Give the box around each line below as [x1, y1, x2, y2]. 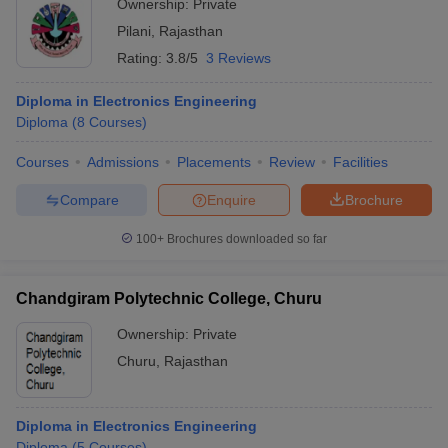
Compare [59, 191, 119, 208]
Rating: [117, 50, 166, 66]
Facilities [333, 154, 388, 170]
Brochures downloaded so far [164, 232, 327, 246]
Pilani [117, 23, 151, 39]
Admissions [87, 154, 159, 170]
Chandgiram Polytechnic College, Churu [16, 290, 322, 307]
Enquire [207, 191, 256, 208]
